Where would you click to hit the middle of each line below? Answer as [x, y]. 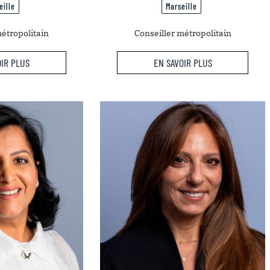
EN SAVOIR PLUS [183, 62]
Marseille [182, 7]
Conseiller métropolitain [183, 33]
